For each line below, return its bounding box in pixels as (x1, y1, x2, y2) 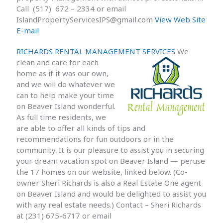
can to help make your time (16, 90, 114, 100)
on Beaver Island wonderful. (16, 101, 116, 111)
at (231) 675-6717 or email (16, 210, 112, 221)
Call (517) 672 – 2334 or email (16, 3, 126, 13)
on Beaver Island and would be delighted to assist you (16, 188, 207, 199)
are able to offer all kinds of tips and (16, 122, 146, 133)
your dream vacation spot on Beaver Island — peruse (16, 155, 206, 166)
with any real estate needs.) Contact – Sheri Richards (16, 199, 202, 210)
